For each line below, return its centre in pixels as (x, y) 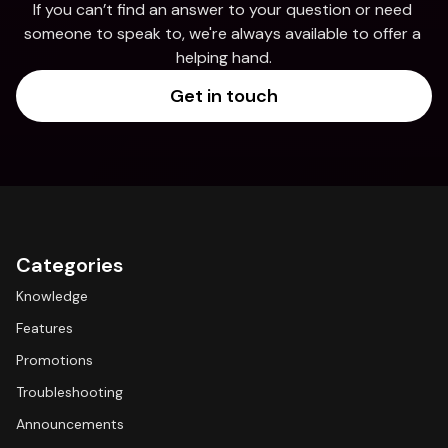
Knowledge (52, 296)
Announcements (70, 424)
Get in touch (224, 96)
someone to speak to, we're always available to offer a (222, 33)
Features (44, 328)
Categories (69, 265)
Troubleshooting (69, 392)
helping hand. (224, 57)
